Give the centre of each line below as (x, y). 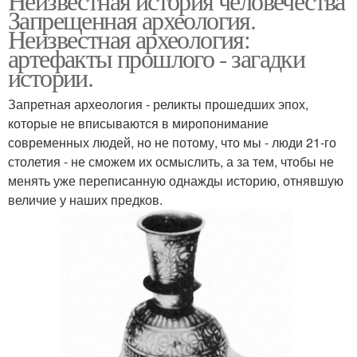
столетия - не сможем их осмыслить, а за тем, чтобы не (171, 161)
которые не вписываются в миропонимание (138, 123)
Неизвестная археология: (129, 38)
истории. (51, 76)
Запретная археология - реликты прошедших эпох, (158, 104)
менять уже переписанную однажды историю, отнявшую (176, 180)
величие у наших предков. (85, 199)
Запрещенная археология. (132, 19)
